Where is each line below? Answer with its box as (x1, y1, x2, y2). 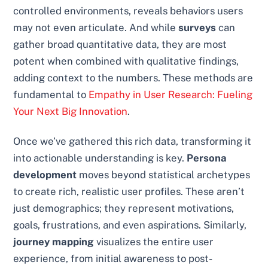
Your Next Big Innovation (13, 105, 128, 117)
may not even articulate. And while (13, 21, 179, 33)
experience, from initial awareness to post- (13, 252, 213, 264)
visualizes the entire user (94, 235, 214, 248)
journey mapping (13, 235, 95, 248)
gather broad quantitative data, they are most (13, 38, 227, 50)
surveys (178, 21, 217, 33)
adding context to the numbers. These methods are (13, 71, 254, 84)
